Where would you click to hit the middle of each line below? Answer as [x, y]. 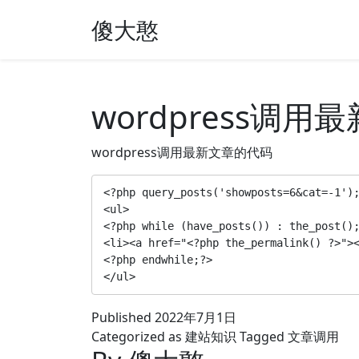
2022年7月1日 [196, 318]
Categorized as [138, 337]
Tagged [264, 337]
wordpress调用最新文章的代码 [182, 152]
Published [123, 318]
